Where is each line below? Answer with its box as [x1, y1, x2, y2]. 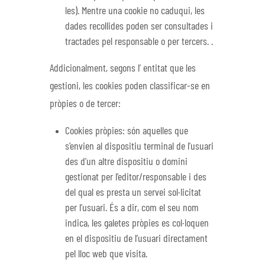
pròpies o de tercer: [50, 99, 121, 110]
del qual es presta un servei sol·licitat [65, 187, 202, 198]
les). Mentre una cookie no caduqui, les [65, 5, 205, 17]
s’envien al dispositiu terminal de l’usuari [65, 141, 214, 152]
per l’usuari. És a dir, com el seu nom [65, 202, 199, 214]
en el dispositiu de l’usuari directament [65, 233, 208, 244]
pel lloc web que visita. [65, 248, 148, 260]
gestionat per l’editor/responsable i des [65, 172, 207, 183]
